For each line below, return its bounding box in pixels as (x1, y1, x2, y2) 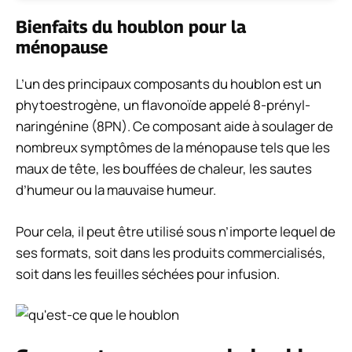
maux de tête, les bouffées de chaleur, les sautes (16, 159, 312, 178)
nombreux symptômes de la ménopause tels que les (16, 138, 330, 157)
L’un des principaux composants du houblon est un (16, 75, 321, 93)
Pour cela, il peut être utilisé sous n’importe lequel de (16, 222, 335, 240)
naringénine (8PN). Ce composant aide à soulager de (16, 117, 333, 136)
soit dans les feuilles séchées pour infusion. (16, 264, 280, 283)
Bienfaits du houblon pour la (16, 16, 246, 38)
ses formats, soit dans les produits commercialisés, (16, 243, 326, 262)
